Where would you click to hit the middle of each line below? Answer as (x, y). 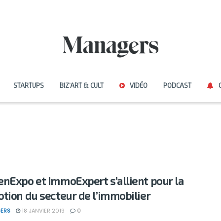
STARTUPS (28, 85)
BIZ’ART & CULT (81, 85)
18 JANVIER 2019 (42, 211)
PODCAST (177, 85)
